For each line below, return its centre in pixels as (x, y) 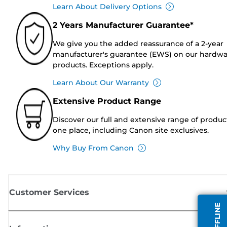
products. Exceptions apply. (103, 65)
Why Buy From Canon (93, 148)
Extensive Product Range (107, 101)
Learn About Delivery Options (107, 6)
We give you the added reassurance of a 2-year (138, 43)
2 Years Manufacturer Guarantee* (123, 25)
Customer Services (49, 192)
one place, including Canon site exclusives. (131, 130)
